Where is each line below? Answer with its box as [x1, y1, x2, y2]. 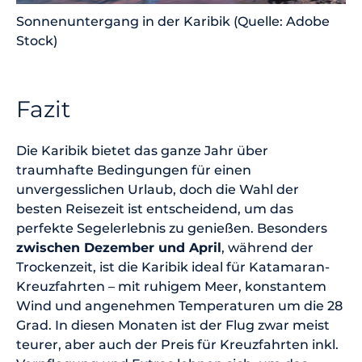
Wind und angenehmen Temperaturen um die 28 [16, 298, 343, 314]
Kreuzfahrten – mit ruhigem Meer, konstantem [16, 279, 326, 295]
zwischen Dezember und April [16, 240, 221, 256]
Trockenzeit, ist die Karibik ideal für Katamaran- [16, 259, 330, 276]
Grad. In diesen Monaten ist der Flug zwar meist [16, 318, 330, 334]
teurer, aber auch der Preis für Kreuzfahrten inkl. [16, 337, 339, 353]
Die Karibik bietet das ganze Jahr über [16, 143, 268, 159]
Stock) [16, 33, 57, 49]
